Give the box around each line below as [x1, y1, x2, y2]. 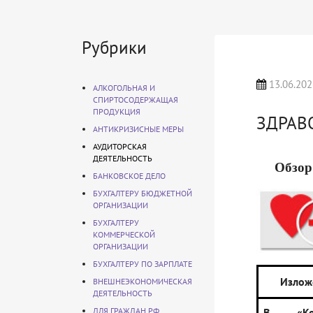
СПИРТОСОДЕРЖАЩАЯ [93, 94, 178, 105]
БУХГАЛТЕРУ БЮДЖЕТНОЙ [93, 188, 192, 198]
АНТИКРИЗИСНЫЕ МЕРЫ [93, 124, 184, 134]
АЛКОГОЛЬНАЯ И [93, 82, 155, 93]
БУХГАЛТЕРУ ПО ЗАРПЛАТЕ [93, 259, 192, 269]
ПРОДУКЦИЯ [93, 106, 140, 117]
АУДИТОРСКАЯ [93, 141, 147, 152]
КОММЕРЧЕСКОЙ [93, 229, 155, 240]
